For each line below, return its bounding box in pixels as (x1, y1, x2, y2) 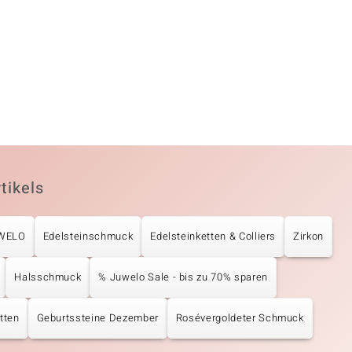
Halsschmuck (14, 269, 82, 284)
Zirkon (293, 228, 324, 244)
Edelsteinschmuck (42, 228, 134, 244)
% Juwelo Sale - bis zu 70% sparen (98, 269, 268, 284)
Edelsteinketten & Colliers (150, 228, 277, 244)
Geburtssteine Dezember (36, 310, 159, 325)
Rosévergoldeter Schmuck (175, 310, 304, 325)
